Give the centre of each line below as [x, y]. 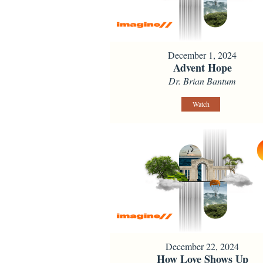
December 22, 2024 [203, 247]
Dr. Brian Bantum [203, 80]
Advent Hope [202, 67]
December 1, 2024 [203, 55]
